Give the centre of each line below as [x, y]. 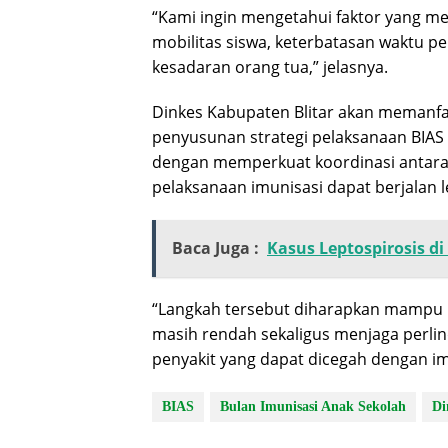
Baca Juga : [215, 248]
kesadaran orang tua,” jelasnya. [270, 67]
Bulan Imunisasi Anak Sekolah [313, 407]
